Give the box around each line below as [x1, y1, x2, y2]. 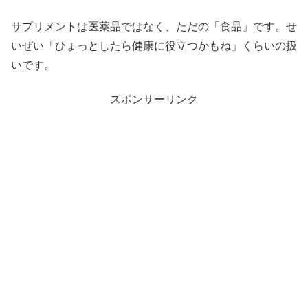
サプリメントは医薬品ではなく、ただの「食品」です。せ [11, 20, 297, 32]
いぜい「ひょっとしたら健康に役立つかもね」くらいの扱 [11, 39, 297, 52]
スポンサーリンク [110, 93, 198, 106]
